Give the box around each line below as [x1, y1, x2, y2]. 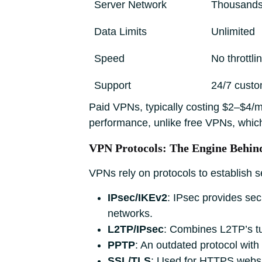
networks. [108, 208, 153, 219]
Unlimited [211, 26, 255, 37]
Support [94, 80, 131, 91]
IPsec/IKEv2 [108, 192, 167, 204]
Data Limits [94, 26, 147, 37]
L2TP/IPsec [108, 223, 164, 235]
